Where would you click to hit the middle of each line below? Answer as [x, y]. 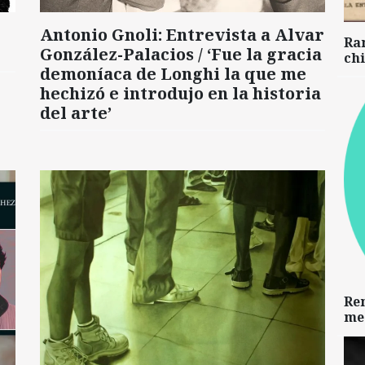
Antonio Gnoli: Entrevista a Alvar [182, 35]
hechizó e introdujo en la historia [180, 94]
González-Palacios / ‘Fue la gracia [181, 55]
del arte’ [76, 113]
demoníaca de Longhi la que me [173, 74]
